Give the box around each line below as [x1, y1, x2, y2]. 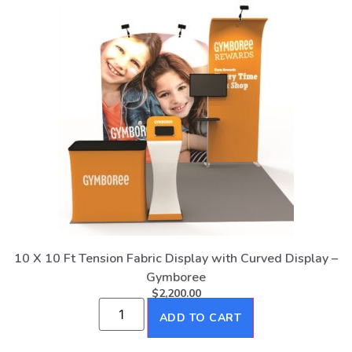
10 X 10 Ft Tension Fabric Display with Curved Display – [14, 250, 338, 268]
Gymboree [146, 269, 206, 287]
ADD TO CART [159, 310, 242, 325]
